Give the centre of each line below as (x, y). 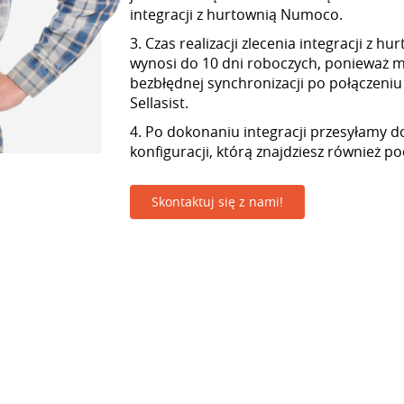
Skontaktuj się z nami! (217, 202)
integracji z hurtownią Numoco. (236, 14)
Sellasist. (159, 103)
